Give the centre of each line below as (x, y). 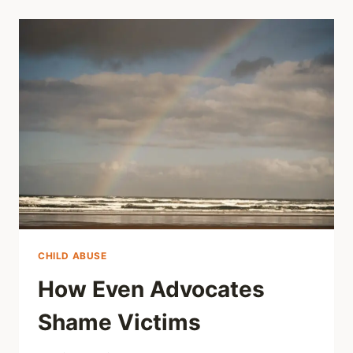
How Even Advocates (151, 289)
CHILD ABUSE (72, 255)
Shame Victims (119, 322)
